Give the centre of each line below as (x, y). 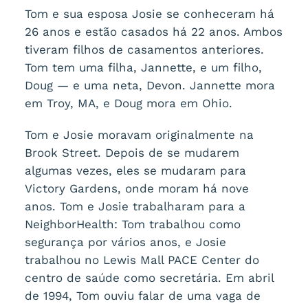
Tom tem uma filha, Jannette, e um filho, (143, 67)
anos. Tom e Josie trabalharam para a (135, 206)
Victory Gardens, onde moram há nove (136, 188)
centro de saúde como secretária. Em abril (149, 278)
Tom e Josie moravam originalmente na (139, 135)
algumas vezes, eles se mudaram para (135, 170)
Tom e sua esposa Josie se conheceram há (149, 14)
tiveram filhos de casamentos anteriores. (144, 49)
